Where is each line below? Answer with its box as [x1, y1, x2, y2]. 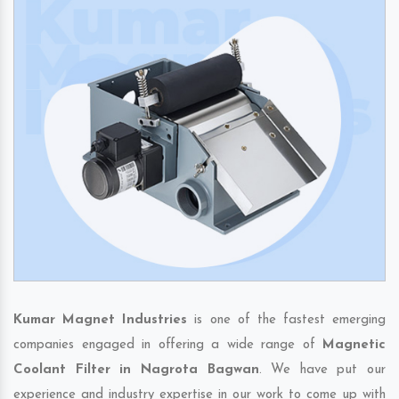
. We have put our [258, 363, 386, 378]
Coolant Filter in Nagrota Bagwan [13, 363, 259, 378]
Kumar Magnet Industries [13, 313, 188, 328]
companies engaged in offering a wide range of [13, 338, 322, 353]
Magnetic [322, 338, 386, 353]
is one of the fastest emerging [187, 313, 386, 328]
